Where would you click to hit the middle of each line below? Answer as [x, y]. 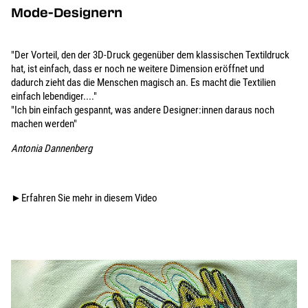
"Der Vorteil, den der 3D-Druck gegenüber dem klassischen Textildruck [150, 55]
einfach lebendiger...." [54, 97]
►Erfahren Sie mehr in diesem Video [84, 198]
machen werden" [44, 124]
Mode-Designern [67, 13]
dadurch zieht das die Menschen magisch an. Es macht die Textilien [143, 83]
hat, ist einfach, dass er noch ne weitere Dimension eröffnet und [137, 69]
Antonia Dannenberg [52, 149]
